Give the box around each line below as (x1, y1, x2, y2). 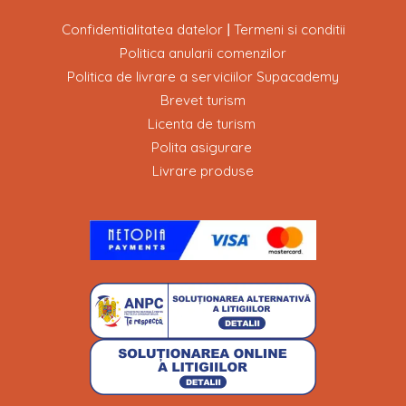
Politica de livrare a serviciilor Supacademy (67, 67, 339, 85)
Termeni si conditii (233, 20, 345, 38)
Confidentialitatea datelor (61, 20, 223, 38)
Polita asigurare (150, 138, 252, 156)
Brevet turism (160, 91, 246, 109)
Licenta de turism (147, 114, 256, 132)
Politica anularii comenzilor (120, 43, 286, 62)
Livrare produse (152, 161, 254, 179)
